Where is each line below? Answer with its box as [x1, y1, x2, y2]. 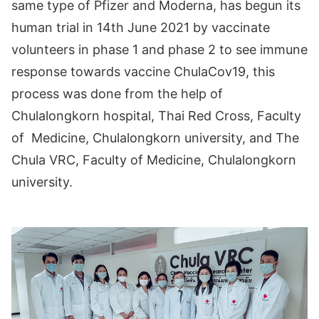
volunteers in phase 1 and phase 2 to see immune [11, 42, 308, 57]
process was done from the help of [11, 86, 223, 101]
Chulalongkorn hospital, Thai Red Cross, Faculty [11, 108, 301, 123]
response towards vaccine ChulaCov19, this [11, 64, 275, 79]
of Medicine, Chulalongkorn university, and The [11, 130, 299, 145]
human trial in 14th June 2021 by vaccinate [11, 20, 270, 35]
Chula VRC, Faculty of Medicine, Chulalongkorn [11, 152, 296, 167]
